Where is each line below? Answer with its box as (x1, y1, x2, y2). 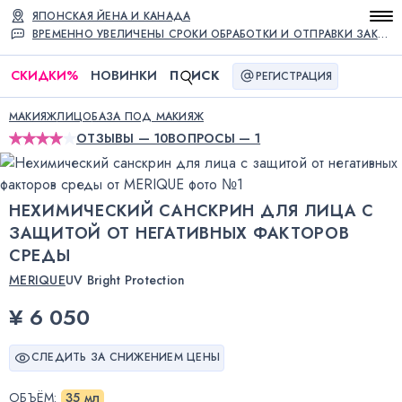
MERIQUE (9, 270, 66, 289)
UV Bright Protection (65, 270, 186, 289)
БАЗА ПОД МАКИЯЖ (92, 108, 205, 125)
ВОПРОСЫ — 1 (168, 128, 261, 147)
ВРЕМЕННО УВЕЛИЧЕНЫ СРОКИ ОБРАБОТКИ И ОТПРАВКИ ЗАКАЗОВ (377, 26, 388, 42)
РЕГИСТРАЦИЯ (255, 67, 332, 84)
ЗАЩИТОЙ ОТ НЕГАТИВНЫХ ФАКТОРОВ (9, 221, 350, 245)
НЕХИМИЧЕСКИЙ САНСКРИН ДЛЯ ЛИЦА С (9, 198, 375, 223)
